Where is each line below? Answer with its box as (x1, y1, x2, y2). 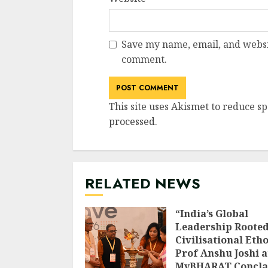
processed (109, 115, 155, 129)
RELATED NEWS (85, 173, 200, 194)
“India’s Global (175, 207, 248, 221)
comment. (121, 53, 167, 66)
